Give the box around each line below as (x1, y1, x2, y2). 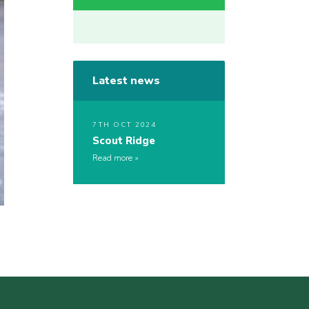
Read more (92, 152, 132, 164)
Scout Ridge (92, 134, 155, 148)
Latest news (92, 73, 160, 89)
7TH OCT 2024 (92, 120, 156, 130)
